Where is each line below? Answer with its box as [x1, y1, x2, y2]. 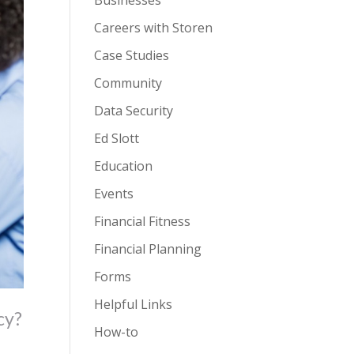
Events [94, 185, 134, 202]
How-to [94, 323, 139, 341]
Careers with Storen [94, 19, 213, 36]
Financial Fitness [94, 213, 191, 230]
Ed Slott [94, 130, 140, 147]
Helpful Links [94, 296, 173, 313]
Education [94, 157, 153, 175]
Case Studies [94, 47, 170, 64]
